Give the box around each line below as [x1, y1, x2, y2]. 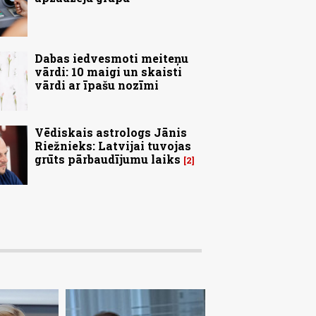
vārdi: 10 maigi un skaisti [35, 63, 182, 79]
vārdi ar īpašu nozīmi [35, 77, 159, 92]
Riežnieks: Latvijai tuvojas [35, 138, 191, 153]
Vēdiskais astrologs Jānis [35, 124, 187, 140]
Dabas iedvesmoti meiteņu [35, 50, 188, 66]
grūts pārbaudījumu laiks [35, 151, 181, 166]
